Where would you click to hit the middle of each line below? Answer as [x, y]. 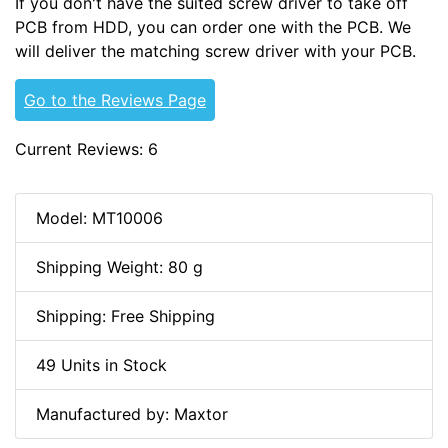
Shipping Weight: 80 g [119, 266]
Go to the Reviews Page [115, 99]
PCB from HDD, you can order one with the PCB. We [213, 26]
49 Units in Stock [101, 364]
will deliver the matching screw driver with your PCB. [215, 50]
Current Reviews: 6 [86, 148]
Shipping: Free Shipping [125, 315]
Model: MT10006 [99, 217]
